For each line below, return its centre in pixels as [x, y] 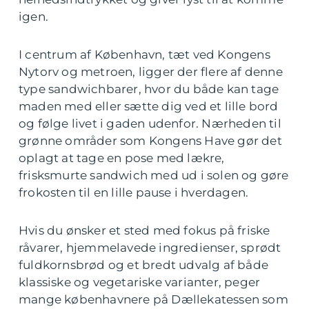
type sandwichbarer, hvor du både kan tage [149, 89]
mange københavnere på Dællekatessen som [153, 300]
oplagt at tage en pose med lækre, [122, 158]
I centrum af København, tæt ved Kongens [144, 55]
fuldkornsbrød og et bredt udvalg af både [144, 265]
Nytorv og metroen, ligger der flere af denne [151, 72]
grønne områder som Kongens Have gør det [150, 141]
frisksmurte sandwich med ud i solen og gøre [154, 176]
